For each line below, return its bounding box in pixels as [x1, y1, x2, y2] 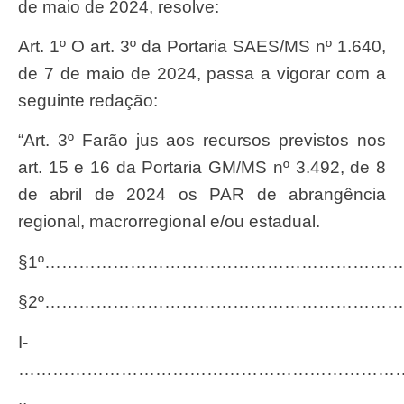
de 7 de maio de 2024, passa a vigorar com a [18, 63, 386, 83]
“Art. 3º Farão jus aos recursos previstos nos [18, 131, 35, 151]
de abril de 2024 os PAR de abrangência [18, 185, 386, 205]
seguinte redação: [18, 90, 158, 110]
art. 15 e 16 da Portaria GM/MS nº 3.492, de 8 [18, 158, 386, 178]
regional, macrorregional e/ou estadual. [18, 212, 320, 232]
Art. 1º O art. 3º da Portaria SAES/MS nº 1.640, [18, 36, 30, 56]
